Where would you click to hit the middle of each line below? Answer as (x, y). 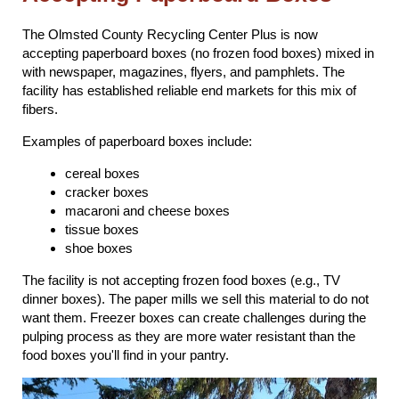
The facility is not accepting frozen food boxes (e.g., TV (181, 280)
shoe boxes (99, 248)
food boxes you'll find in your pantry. (126, 354)
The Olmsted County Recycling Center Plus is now (170, 34)
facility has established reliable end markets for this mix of (189, 90)
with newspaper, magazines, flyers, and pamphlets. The (183, 71)
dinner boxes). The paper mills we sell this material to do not (195, 298)
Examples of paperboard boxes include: (137, 141)
